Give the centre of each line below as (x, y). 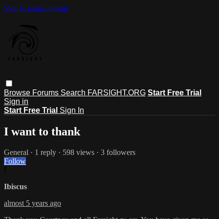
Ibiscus (15, 186)
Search (74, 92)
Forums (46, 92)
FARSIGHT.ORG (117, 92)
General (17, 152)
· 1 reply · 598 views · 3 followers (83, 152)
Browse (18, 92)
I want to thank (42, 131)
